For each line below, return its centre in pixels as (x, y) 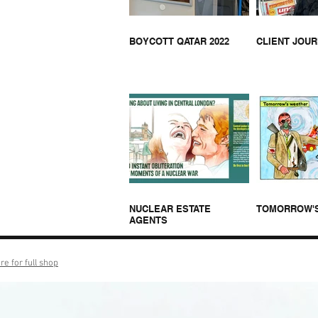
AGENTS (148, 220)
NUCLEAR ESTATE (170, 208)
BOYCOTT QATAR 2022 (179, 41)
